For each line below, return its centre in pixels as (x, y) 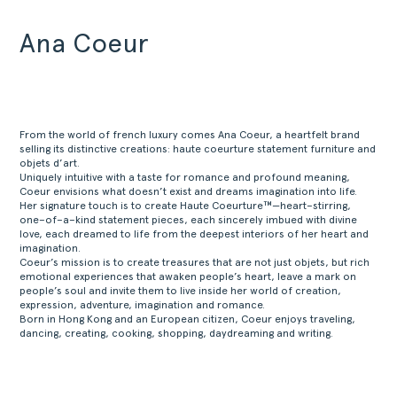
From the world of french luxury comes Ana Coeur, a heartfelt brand (190, 135)
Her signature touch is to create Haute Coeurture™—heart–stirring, (186, 206)
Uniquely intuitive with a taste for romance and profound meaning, (185, 177)
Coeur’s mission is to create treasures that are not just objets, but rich (195, 262)
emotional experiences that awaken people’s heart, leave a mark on (188, 276)
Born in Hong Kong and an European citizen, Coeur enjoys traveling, (188, 319)
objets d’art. (50, 163)
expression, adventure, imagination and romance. (143, 305)
